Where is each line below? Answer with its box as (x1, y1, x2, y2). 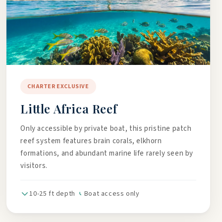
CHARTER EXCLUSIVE (27, 82, 89, 91)
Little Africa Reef (20, 101, 117, 116)
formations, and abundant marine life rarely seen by (20, 148, 193, 159)
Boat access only (84, 189, 140, 199)
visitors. (20, 161, 48, 171)
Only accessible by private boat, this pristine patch (20, 123, 192, 134)
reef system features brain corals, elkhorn (20, 136, 162, 146)
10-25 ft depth (29, 189, 75, 199)
